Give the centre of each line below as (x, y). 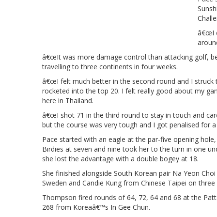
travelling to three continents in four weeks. (110, 66)
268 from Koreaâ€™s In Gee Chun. (96, 207)
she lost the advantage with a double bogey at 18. (120, 158)
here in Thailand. (68, 100)
